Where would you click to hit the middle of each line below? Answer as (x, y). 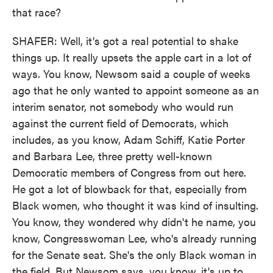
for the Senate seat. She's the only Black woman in (134, 254)
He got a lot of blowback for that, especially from (129, 189)
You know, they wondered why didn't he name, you (134, 222)
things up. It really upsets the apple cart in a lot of (132, 57)
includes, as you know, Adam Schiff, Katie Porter (129, 139)
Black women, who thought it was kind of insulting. (135, 205)
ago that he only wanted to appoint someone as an (136, 90)
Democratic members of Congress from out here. (129, 172)
